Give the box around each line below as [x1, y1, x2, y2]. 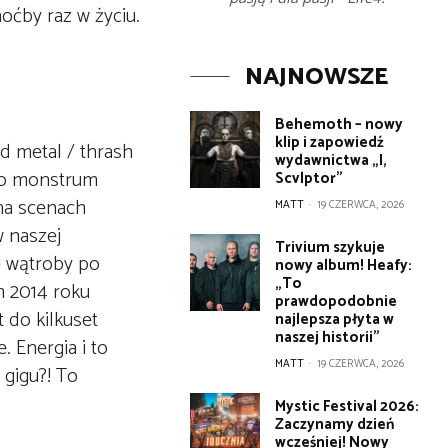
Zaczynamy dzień [275, 412, 396, 437]
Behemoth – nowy [275, 112, 404, 137]
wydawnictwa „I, [275, 148, 388, 173]
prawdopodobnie [275, 289, 398, 314]
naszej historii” [275, 325, 381, 350]
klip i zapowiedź [275, 130, 385, 155]
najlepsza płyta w [275, 307, 395, 332]
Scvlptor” [275, 166, 344, 191]
